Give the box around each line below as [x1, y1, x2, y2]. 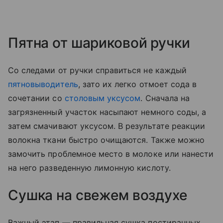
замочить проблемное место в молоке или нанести [8, 148, 214, 159]
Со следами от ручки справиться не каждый [8, 65, 187, 75]
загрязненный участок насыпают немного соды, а [8, 107, 207, 117]
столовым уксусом [64, 93, 141, 103]
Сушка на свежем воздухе [8, 186, 191, 204]
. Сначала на [140, 93, 190, 103]
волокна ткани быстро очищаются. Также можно [8, 134, 205, 145]
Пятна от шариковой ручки [8, 34, 194, 51]
